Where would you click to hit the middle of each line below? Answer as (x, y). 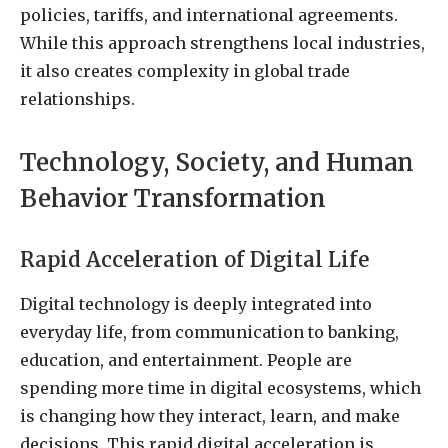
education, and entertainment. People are (186, 360)
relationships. (77, 98)
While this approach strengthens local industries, (222, 42)
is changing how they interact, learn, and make (210, 416)
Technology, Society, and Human (217, 163)
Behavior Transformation (173, 199)
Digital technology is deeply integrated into (196, 304)
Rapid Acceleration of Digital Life (194, 259)
